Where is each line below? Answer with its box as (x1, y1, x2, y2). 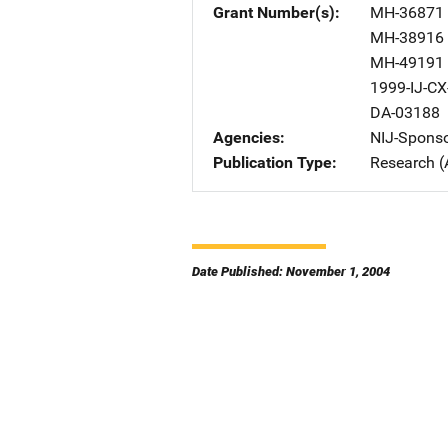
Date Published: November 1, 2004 (192, 264, 390, 279)
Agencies (213, 128, 280, 147)
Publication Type (213, 153, 332, 172)
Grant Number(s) (213, 3, 335, 22)
